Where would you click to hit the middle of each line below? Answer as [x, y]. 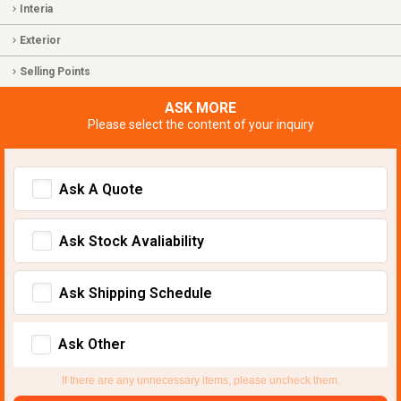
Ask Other [92, 345]
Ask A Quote [101, 190]
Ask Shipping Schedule [136, 294]
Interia [36, 9]
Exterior [40, 41]
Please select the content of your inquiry [200, 125]
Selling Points [55, 72]
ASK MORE [200, 108]
